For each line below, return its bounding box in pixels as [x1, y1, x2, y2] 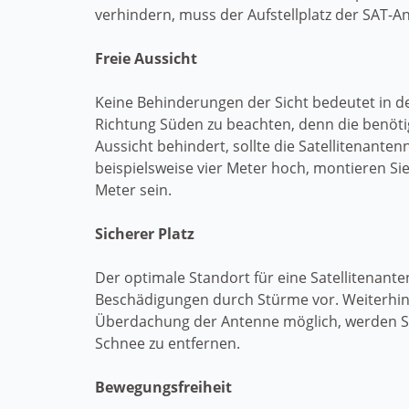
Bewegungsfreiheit [95, 377, 232, 397]
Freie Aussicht [95, 48, 197, 68]
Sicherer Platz [95, 224, 194, 244]
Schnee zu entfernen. [95, 333, 240, 353]
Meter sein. [95, 180, 172, 200]
